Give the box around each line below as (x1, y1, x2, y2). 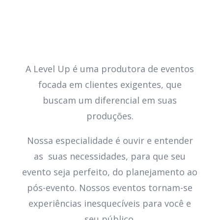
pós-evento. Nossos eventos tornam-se (27, 181, 193, 193)
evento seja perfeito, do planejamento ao (22, 165, 198, 178)
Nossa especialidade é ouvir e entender (27, 134, 193, 146)
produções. (86, 110, 134, 122)
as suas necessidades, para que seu (34, 150, 186, 162)
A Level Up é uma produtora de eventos (26, 62, 194, 75)
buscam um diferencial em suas (43, 94, 177, 106)
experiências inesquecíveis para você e (28, 197, 192, 209)
